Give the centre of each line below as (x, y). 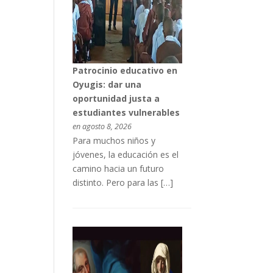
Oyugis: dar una (107, 85)
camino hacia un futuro (118, 169)
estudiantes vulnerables (126, 113)
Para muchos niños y (114, 141)
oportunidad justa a (116, 99)
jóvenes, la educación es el (125, 155)
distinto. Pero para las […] (122, 183)
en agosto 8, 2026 (102, 127)
